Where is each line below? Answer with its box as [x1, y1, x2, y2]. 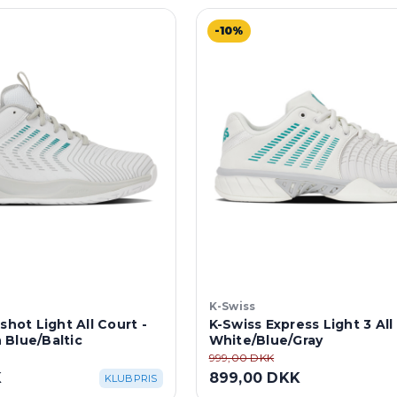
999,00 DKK [208, 350, 275, 364]
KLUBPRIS [104, 371, 158, 385]
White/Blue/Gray [208, 331, 323, 348]
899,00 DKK [208, 369, 301, 386]
